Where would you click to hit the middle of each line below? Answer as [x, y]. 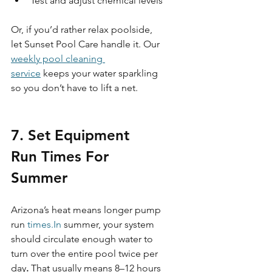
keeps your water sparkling [100, 73]
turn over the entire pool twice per [86, 253]
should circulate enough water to [83, 239]
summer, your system [109, 224]
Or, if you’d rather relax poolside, [83, 29]
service [26, 73]
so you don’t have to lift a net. [74, 87]
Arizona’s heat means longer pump [87, 209]
